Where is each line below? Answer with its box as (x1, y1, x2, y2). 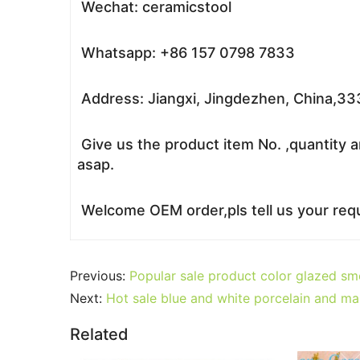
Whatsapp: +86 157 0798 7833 (77, 44, 295, 61)
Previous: (70, 268, 129, 284)
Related (70, 325, 129, 344)
